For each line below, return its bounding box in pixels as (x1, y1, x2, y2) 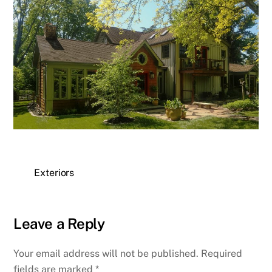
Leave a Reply (13, 215, 105, 233)
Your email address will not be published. (13, 248, 199, 260)
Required (201, 248, 243, 260)
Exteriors (34, 167, 75, 179)
